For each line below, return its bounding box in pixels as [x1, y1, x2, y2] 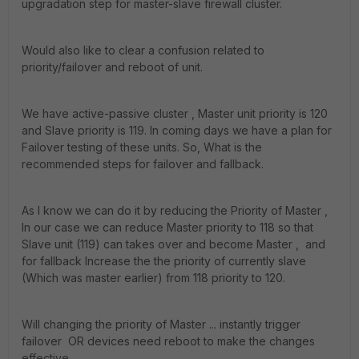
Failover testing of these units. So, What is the [22, 140, 262, 154]
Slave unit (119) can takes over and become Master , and [22, 237, 325, 251]
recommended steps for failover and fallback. [22, 157, 264, 171]
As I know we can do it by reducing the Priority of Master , [22, 204, 328, 217]
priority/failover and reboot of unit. [22, 60, 206, 74]
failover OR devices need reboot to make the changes [22, 334, 315, 348]
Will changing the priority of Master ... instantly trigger [22, 317, 301, 331]
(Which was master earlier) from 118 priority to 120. [22, 271, 285, 284]
